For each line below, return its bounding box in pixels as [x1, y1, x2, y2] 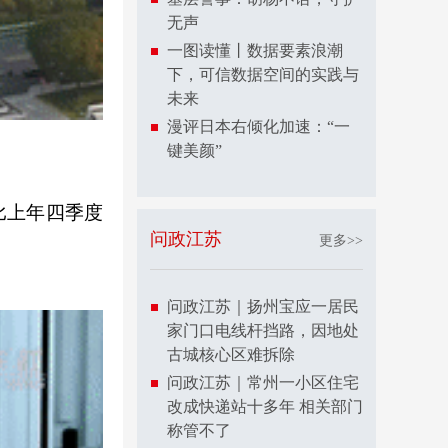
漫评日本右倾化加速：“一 [167, 118, 350, 135]
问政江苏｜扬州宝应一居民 [167, 298, 359, 315]
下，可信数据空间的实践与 [167, 66, 359, 83]
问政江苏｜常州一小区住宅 [167, 374, 359, 391]
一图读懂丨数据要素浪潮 [167, 42, 343, 59]
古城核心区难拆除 [167, 346, 295, 363]
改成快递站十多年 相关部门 [167, 398, 363, 415]
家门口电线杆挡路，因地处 [167, 322, 359, 339]
